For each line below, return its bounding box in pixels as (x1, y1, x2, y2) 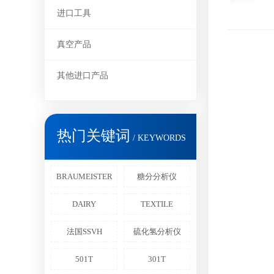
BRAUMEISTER (56, 172, 113, 181)
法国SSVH (66, 227, 102, 236)
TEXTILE (141, 199, 173, 209)
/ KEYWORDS (130, 133, 186, 143)
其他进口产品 (57, 71, 108, 80)
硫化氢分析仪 (133, 227, 181, 236)
